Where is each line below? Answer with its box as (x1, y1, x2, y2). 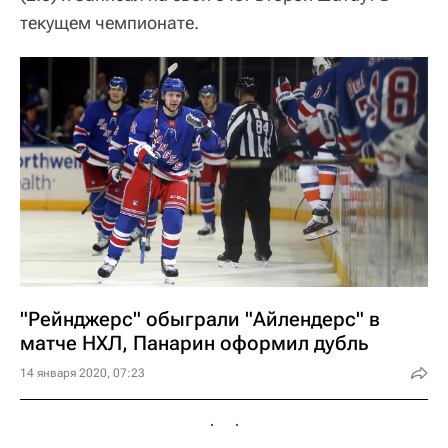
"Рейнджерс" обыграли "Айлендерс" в (20, 306, 380, 331)
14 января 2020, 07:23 (20, 365, 145, 380)
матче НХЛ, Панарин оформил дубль (20, 330, 368, 355)
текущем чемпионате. (20, 12, 199, 34)
